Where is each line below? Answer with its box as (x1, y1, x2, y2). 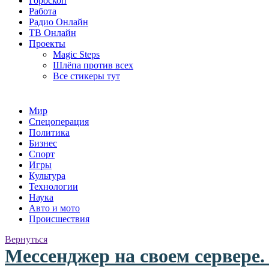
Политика (29, 127, 70, 138)
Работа (29, 6, 56, 16)
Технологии (29, 181, 78, 192)
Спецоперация (29, 116, 89, 127)
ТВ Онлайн (29, 28, 76, 38)
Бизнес (29, 138, 57, 148)
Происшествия (29, 214, 89, 224)
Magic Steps (53, 49, 100, 59)
